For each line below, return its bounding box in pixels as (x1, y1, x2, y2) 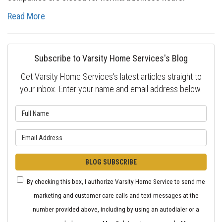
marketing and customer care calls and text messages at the (33, 191, 199, 200)
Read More (7, 11, 45, 22)
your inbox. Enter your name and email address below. (20, 84, 202, 95)
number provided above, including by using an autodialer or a (33, 205, 199, 214)
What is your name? (111, 106, 181, 117)
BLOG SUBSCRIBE (85, 158, 137, 166)
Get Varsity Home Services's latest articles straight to (20, 71, 202, 82)
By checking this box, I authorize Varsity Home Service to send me (27, 177, 205, 186)
